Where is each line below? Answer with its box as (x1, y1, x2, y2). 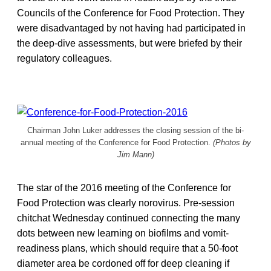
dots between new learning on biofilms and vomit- (17, 227, 229, 238)
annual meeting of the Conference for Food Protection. (20, 137, 213, 147)
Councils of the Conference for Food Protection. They (17, 7, 244, 18)
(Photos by (212, 137, 251, 147)
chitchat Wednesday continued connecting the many (17, 212, 240, 223)
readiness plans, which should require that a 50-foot (17, 243, 238, 253)
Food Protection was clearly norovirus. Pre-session (17, 197, 235, 208)
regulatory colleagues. (17, 53, 112, 64)
